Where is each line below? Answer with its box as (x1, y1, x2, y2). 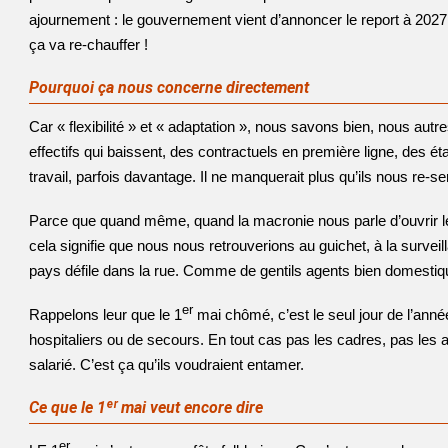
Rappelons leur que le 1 (29, 306, 182, 323)
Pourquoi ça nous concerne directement (29, 78, 309, 97)
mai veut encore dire (117, 398, 263, 417)
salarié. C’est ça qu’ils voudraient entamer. (29, 356, 304, 373)
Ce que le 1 (29, 398, 106, 417)
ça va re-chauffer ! (29, 36, 148, 53)
